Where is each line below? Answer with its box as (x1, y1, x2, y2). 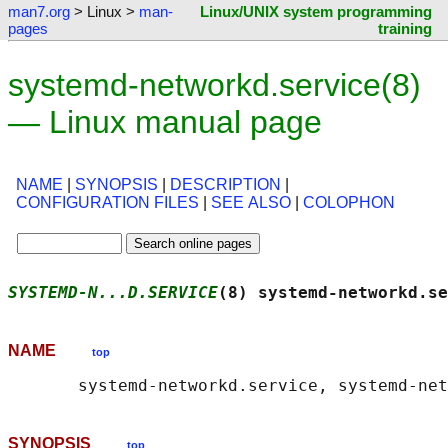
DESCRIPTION (170, 176, 281, 194)
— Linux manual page (8, 104, 322, 140)
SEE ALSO (211, 194, 291, 212)
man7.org (8, 3, 70, 20)
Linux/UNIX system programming (200, 3, 432, 20)
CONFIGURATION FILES (16, 194, 199, 212)
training (378, 20, 432, 37)
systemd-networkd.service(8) (8, 67, 421, 103)
